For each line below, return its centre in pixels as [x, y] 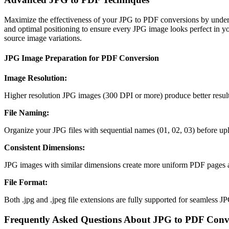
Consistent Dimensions [43, 148]
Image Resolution [34, 78]
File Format [25, 182]
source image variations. [43, 38]
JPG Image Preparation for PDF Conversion [82, 58]
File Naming [25, 113]
